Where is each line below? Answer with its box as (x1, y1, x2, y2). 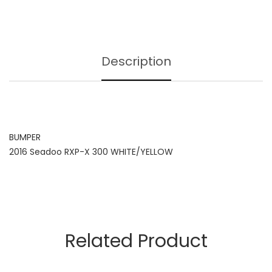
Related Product (64, 228, 208, 254)
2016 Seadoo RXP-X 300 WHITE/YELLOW (9, 146, 173, 158)
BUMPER (9, 131, 41, 143)
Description (101, 53, 171, 70)
